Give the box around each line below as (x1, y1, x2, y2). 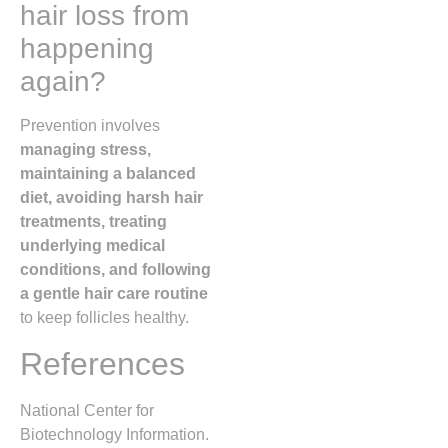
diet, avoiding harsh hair (20, 189, 203, 207)
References (20, 345, 185, 382)
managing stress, (20, 141, 151, 159)
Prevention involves (20, 117, 160, 135)
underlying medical (20, 237, 165, 255)
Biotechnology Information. (20, 425, 209, 443)
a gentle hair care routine (20, 285, 208, 303)
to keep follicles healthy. (20, 309, 189, 327)
